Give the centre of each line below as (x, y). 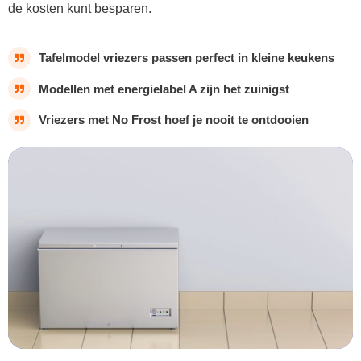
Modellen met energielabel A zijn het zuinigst (164, 89)
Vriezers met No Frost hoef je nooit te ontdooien (174, 120)
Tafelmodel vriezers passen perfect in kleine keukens (187, 58)
